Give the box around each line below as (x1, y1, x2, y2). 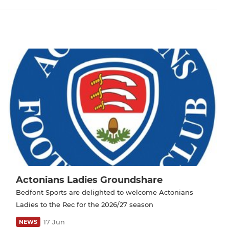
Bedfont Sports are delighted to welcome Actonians (16, 188, 193, 196)
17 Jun (43, 217, 65, 226)
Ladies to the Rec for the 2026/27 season (16, 200, 153, 209)
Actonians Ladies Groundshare (16, 174, 163, 186)
